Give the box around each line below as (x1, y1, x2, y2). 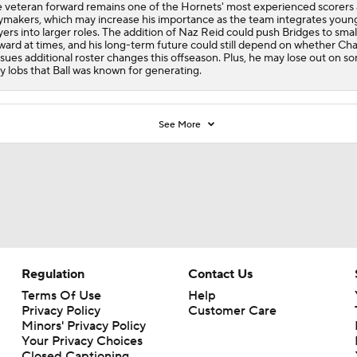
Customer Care (187, 302, 277, 319)
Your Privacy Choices (21, 332, 143, 349)
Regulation (21, 265, 84, 282)
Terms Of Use (21, 287, 101, 304)
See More (159, 118, 204, 131)
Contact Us (187, 265, 253, 282)
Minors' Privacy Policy (21, 317, 146, 334)
